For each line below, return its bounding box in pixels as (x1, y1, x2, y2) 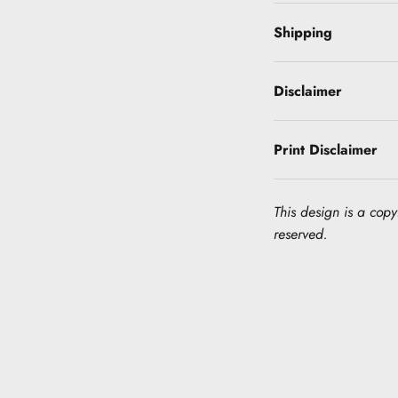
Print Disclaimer (274, 139, 378, 161)
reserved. (274, 224, 328, 245)
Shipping (274, 22, 332, 44)
